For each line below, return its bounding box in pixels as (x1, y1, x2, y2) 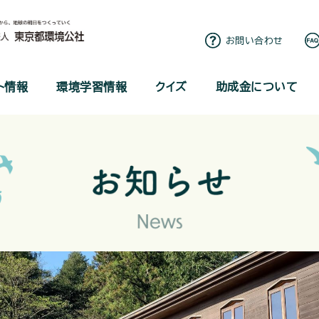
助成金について (216, 80, 298, 93)
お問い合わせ (225, 36, 283, 46)
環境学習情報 (56, 80, 127, 93)
